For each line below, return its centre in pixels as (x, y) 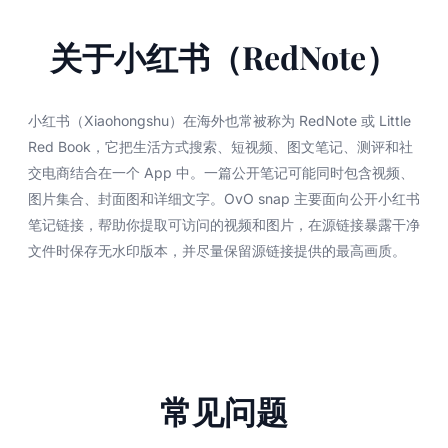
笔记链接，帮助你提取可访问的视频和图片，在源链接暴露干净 (224, 224)
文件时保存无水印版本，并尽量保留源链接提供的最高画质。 (217, 250)
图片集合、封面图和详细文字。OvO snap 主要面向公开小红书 (224, 198)
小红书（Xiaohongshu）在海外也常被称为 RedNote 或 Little (219, 120)
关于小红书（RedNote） (224, 56)
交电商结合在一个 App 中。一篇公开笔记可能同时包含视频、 (221, 172)
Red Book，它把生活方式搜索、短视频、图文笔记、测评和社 (220, 146)
